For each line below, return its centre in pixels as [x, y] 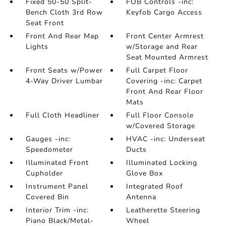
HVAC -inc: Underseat [166, 139]
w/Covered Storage [161, 126]
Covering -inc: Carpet [164, 81]
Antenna [142, 197]
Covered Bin [47, 197]
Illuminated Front [57, 163]
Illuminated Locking [162, 163]
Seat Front [45, 23]
